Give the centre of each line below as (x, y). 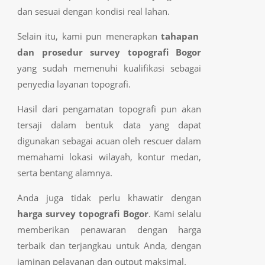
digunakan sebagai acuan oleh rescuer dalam (109, 140)
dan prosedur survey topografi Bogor (109, 52)
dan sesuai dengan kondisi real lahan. (93, 11)
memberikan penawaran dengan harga (109, 229)
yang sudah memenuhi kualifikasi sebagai (109, 68)
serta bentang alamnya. (64, 172)
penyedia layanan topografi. (74, 84)
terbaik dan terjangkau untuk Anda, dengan (109, 245)
